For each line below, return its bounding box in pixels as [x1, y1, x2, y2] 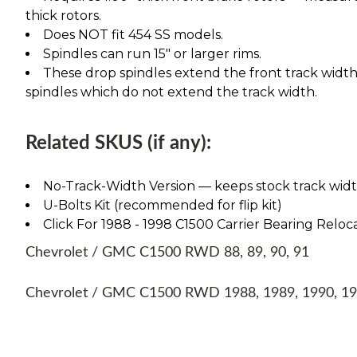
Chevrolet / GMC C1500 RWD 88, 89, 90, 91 [25, 245, 313, 260]
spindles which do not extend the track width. [25, 84, 317, 100]
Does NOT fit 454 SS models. [43, 26, 223, 42]
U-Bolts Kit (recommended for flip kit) [43, 197, 282, 213]
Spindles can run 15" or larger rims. [43, 45, 261, 61]
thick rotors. [25, 7, 101, 23]
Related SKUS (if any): [25, 133, 211, 153]
